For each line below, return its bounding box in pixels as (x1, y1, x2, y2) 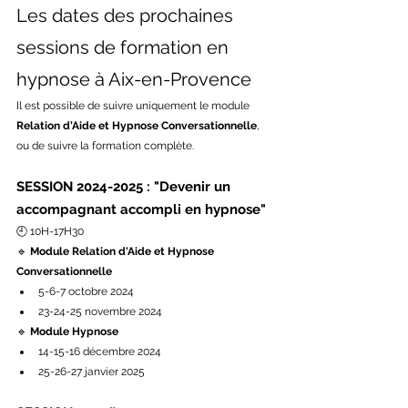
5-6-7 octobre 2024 (38, 285, 134, 298)
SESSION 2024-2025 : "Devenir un (16, 178, 234, 195)
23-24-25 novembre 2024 (38, 305, 162, 318)
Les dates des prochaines (16, 5, 238, 26)
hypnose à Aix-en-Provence (16, 68, 251, 90)
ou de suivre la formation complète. (16, 139, 194, 152)
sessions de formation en (16, 36, 233, 58)
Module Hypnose (30, 325, 118, 338)
